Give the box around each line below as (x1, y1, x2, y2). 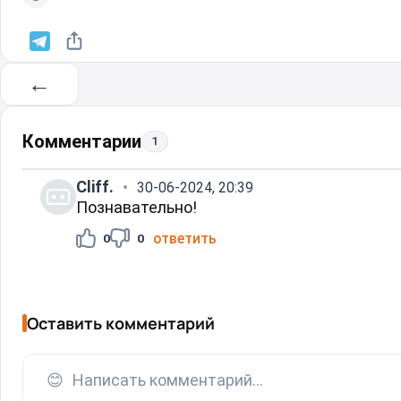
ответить (153, 229, 217, 247)
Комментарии (22, 130, 141, 152)
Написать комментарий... (73, 371, 263, 389)
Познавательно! (76, 197, 197, 217)
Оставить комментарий (27, 311, 215, 334)
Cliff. (76, 176, 114, 196)
